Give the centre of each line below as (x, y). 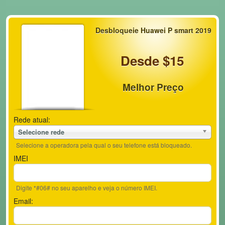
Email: (23, 201)
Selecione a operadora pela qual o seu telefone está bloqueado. (104, 145)
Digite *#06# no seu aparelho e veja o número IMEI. (87, 188)
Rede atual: (32, 120)
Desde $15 (152, 61)
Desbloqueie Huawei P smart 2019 (153, 30)
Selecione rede (41, 132)
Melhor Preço (153, 87)
